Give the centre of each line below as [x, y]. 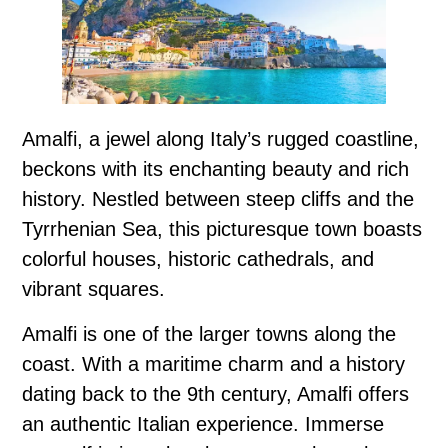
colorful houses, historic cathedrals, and [198, 259]
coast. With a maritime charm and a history [213, 364]
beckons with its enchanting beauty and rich [215, 169]
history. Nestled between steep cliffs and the [218, 199]
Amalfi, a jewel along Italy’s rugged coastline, [220, 139]
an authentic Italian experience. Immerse [203, 424]
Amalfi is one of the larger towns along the [209, 334]
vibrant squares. [93, 289]
